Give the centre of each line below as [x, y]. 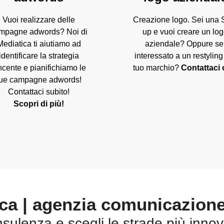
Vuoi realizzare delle [39, 19]
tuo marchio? [157, 67]
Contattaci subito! [39, 91]
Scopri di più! [39, 103]
